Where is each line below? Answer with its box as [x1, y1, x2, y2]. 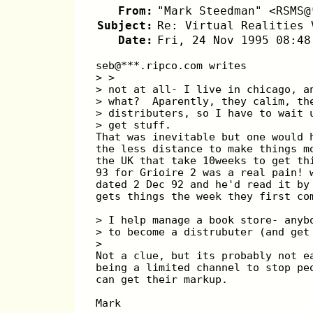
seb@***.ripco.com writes [96, 59, 247, 72]
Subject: [96, 19, 153, 33]
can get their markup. [96, 273, 228, 286]
